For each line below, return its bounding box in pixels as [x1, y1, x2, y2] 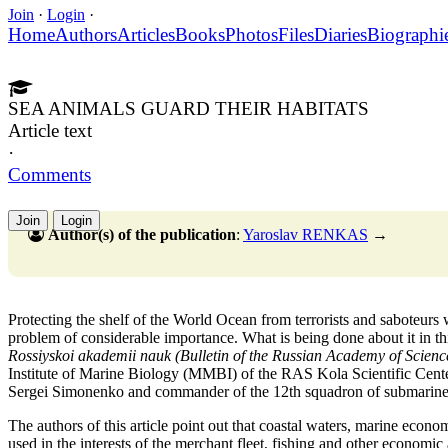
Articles [117, 23, 175, 45]
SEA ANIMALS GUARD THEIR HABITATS [8, 97, 369, 119]
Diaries [314, 23, 367, 45]
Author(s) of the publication [48, 225, 236, 243]
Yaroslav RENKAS [243, 225, 368, 243]
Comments [8, 163, 91, 185]
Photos [225, 23, 278, 45]
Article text [8, 119, 92, 141]
